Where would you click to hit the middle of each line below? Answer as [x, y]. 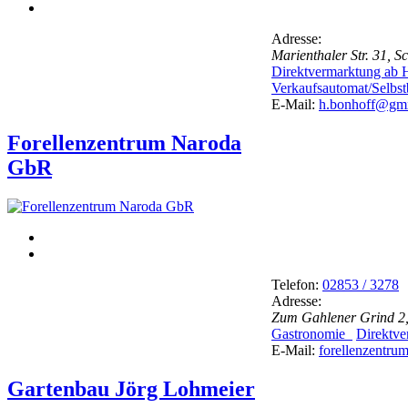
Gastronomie [312, 334]
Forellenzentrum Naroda [124, 143]
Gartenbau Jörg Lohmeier [131, 389]
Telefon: [295, 285]
